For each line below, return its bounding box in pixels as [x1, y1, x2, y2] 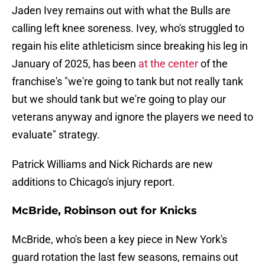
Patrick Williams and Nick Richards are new [12, 158, 213, 171]
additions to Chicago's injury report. [12, 176, 175, 189]
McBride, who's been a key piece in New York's [12, 233, 227, 246]
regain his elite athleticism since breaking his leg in [12, 40, 248, 53]
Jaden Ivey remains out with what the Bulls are [12, 4, 231, 17]
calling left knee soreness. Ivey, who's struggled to [12, 22, 244, 35]
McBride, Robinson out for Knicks [12, 204, 197, 218]
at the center [138, 57, 198, 70]
